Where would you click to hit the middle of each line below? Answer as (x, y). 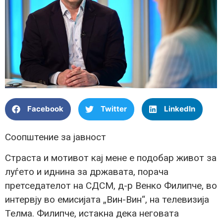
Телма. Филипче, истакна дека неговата (92, 214)
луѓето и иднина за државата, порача (87, 172)
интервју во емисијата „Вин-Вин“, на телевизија (107, 200)
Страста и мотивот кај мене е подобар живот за (111, 158)
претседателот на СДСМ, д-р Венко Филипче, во (111, 186)
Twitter (114, 109)
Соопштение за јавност (55, 137)
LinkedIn (180, 109)
